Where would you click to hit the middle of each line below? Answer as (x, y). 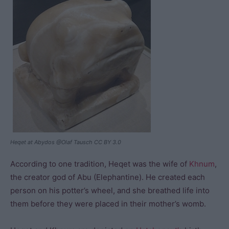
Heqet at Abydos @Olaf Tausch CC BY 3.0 (66, 142)
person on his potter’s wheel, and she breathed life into (110, 190)
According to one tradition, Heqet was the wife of (100, 164)
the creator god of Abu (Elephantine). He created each (108, 177)
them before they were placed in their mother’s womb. (108, 204)
